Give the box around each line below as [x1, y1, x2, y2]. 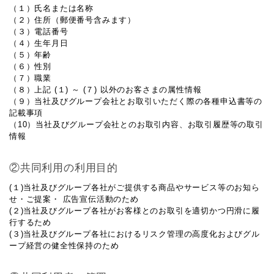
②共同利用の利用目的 [9, 162, 118, 174]
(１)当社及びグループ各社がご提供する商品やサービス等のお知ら [9, 183, 260, 192]
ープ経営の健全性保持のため [9, 241, 119, 250]
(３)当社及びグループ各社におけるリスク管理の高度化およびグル [9, 229, 260, 239]
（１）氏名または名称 [9, 4, 94, 13]
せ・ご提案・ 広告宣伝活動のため [9, 194, 139, 204]
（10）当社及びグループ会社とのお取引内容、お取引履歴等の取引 [9, 120, 264, 129]
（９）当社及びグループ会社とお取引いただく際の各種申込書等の [9, 97, 262, 106]
